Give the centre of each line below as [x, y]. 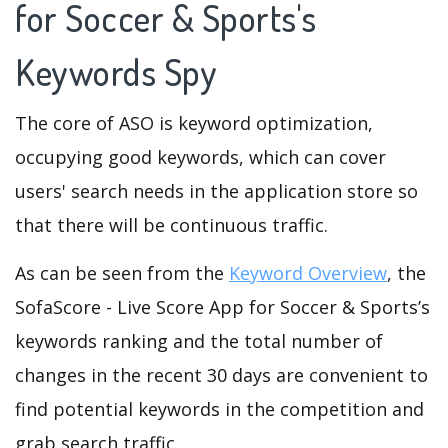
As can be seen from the [122, 273]
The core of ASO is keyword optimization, [194, 123]
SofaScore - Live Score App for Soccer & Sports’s [222, 307]
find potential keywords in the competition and [219, 409]
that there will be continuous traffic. [171, 225]
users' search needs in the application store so [216, 191]
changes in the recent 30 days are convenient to [221, 375]
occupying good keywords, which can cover [200, 157]
